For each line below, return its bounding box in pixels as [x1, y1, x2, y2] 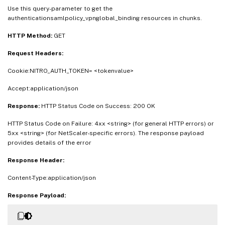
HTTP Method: [8, 32, 54, 40]
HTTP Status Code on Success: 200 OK [41, 102, 155, 110]
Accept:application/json [8, 85, 78, 92]
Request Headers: [8, 50, 63, 57]
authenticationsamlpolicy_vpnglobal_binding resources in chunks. [8, 15, 202, 22]
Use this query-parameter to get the [8, 5, 113, 13]
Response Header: [8, 157, 64, 164]
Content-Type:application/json [8, 174, 96, 182]
